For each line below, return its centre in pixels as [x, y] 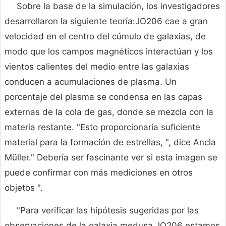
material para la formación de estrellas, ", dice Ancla [110, 143]
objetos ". [24, 188]
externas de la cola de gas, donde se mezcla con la [109, 112]
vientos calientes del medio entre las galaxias [97, 67]
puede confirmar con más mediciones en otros [99, 173]
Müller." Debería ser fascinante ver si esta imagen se [111, 158]
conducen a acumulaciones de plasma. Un [91, 82]
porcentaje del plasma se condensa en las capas [103, 97]
